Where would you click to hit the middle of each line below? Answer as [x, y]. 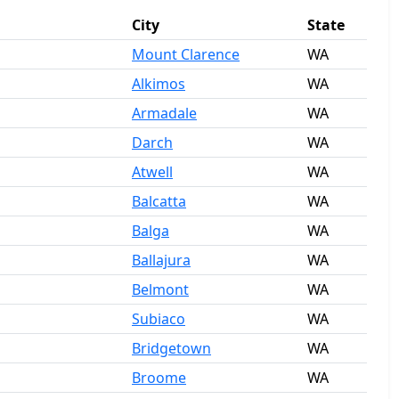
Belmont [160, 289]
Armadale [164, 113]
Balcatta [159, 201]
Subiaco [159, 319]
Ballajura [161, 260]
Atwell [152, 172]
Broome [159, 378]
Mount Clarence [186, 54]
